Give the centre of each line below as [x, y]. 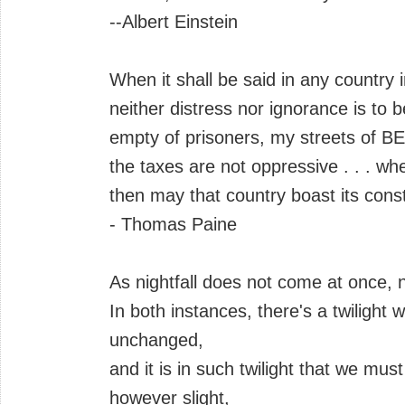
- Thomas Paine [173, 224]
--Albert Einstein [174, 21]
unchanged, [156, 339]
